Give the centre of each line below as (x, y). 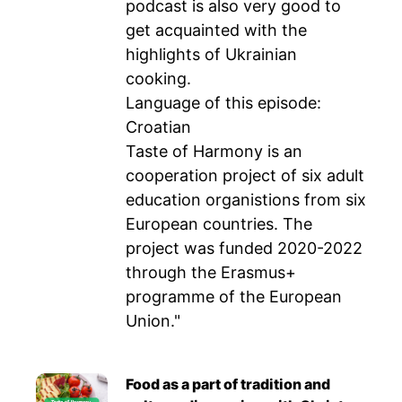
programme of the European (234, 297)
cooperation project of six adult (245, 175)
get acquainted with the (216, 30)
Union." (153, 321)
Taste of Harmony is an (214, 151)
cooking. (158, 79)
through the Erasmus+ (211, 272)
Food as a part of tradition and (228, 384)
